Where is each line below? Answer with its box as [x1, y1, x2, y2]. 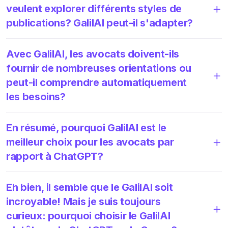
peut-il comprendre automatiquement [6, 76, 187, 89]
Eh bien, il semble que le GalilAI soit [6, 181, 173, 193]
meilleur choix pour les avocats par [6, 135, 174, 148]
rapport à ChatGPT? [6, 150, 103, 162]
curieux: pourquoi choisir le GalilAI [6, 209, 170, 222]
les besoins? [6, 90, 66, 103]
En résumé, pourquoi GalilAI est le [6, 121, 167, 134]
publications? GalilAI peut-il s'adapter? [6, 16, 193, 29]
